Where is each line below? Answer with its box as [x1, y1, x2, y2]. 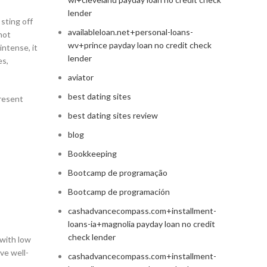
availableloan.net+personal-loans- [67, 27, 193, 38]
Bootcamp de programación [67, 187, 170, 197]
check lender [67, 232, 116, 243]
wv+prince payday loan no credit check [67, 40, 212, 51]
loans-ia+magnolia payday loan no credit [67, 219, 215, 229]
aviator [67, 72, 94, 83]
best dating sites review [67, 110, 158, 121]
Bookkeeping [67, 148, 117, 159]
